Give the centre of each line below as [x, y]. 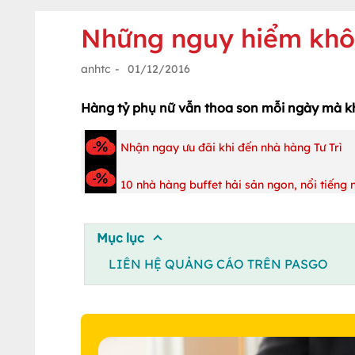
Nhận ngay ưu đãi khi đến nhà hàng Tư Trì [231, 147]
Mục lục [120, 237]
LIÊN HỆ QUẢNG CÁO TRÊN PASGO [218, 263]
